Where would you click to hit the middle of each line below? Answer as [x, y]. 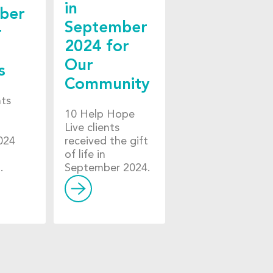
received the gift [106, 141]
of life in [85, 154]
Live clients [92, 128]
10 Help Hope [99, 114]
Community [107, 85]
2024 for [97, 47]
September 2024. [107, 168]
